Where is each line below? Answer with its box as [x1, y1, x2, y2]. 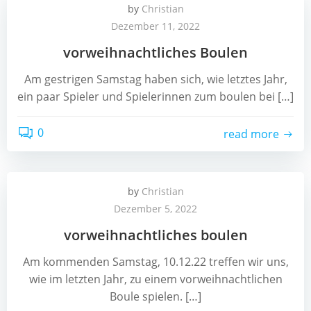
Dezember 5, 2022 [114, 202, 197, 215]
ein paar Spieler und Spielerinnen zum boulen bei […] [17, 89, 294, 104]
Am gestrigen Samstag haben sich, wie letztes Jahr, [24, 72, 287, 87]
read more [224, 126, 279, 142]
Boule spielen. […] [110, 289, 201, 304]
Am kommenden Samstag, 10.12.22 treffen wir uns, [22, 254, 289, 269]
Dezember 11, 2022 [111, 19, 200, 33]
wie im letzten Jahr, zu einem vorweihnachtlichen [28, 271, 283, 287]
